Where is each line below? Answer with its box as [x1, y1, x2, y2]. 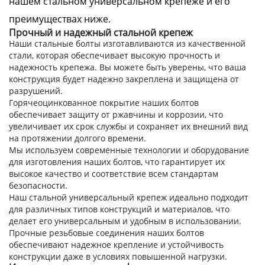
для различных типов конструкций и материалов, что [9, 203, 230, 215]
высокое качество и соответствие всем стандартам [9, 168, 218, 179]
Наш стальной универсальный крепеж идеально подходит [9, 192, 248, 203]
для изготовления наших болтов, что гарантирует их [9, 156, 225, 167]
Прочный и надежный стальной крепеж [9, 26, 193, 39]
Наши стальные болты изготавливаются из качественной [9, 38, 245, 49]
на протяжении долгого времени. [9, 132, 146, 144]
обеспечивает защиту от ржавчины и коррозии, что [9, 109, 223, 120]
